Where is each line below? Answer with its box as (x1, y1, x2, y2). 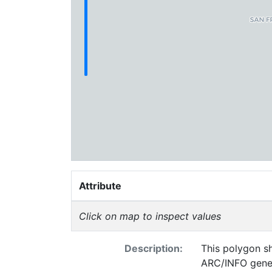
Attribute (79, 180, 121, 192)
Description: (124, 242, 183, 254)
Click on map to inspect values (79, 210, 221, 222)
